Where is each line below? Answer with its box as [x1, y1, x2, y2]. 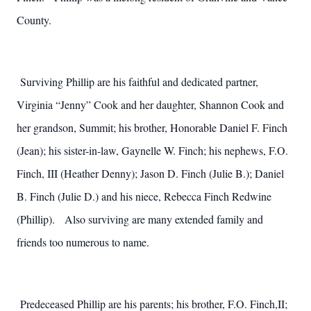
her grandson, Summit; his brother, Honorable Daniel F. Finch [17, 120, 287, 135]
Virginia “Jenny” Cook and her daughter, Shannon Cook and [17, 97, 284, 112]
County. [17, 12, 51, 27]
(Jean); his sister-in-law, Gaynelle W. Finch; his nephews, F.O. [17, 143, 288, 158]
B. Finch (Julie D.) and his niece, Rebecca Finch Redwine [17, 189, 271, 203]
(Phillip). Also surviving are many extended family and [17, 212, 263, 226]
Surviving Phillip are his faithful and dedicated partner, [20, 74, 258, 89]
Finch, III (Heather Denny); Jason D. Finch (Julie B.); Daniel [17, 166, 284, 180]
